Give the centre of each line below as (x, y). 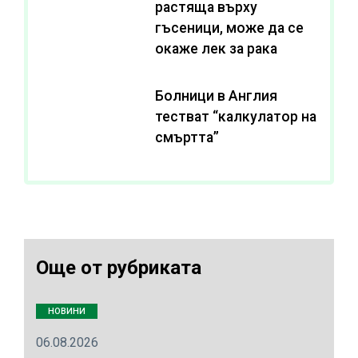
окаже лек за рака (216, 48)
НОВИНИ (67, 311)
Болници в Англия (216, 95)
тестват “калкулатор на (235, 116)
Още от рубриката (119, 267)
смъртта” (187, 137)
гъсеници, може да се (190, 28)
